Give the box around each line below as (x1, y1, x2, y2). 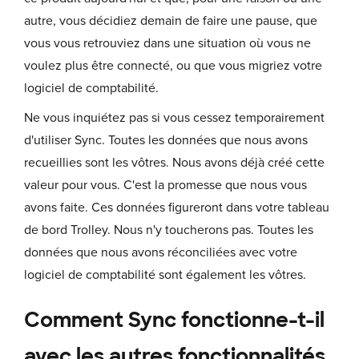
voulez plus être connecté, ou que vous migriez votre (24, 57, 322, 74)
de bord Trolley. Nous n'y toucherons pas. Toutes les (24, 221, 313, 238)
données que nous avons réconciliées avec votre (24, 244, 297, 260)
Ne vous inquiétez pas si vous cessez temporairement (24, 109, 325, 126)
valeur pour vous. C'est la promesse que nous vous (24, 176, 307, 193)
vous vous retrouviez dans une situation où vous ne (24, 34, 311, 51)
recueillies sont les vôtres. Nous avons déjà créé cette (24, 154, 325, 171)
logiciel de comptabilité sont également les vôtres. (24, 266, 306, 283)
